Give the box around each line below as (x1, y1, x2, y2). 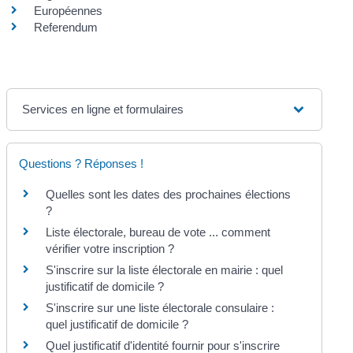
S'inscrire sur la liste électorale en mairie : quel (46, 263, 284, 277)
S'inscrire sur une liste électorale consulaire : (46, 301, 275, 314)
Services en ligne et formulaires (22, 102, 184, 116)
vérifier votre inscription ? (46, 242, 175, 255)
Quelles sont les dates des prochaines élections (46, 188, 292, 201)
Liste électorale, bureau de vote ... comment (46, 225, 271, 239)
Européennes (34, 3, 103, 17)
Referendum (34, 20, 98, 34)
